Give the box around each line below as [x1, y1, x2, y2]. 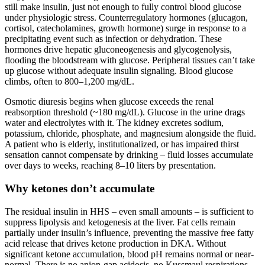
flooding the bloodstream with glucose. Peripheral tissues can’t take [5, 55, 255, 66]
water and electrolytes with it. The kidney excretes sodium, [5, 118, 224, 128]
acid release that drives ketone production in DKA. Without [5, 238, 226, 248]
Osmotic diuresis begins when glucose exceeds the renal [5, 96, 214, 107]
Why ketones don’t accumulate [5, 182, 154, 195]
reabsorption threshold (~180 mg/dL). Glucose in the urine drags [5, 107, 245, 118]
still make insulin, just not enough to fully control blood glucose [5, 2, 241, 12]
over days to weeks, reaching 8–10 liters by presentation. [5, 160, 216, 171]
